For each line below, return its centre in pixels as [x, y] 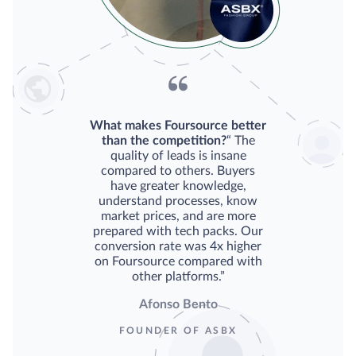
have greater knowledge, [178, 186]
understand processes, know [178, 201]
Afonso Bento [178, 304]
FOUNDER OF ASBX [178, 330]
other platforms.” [178, 276]
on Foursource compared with [178, 261]
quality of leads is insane [178, 155]
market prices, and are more [178, 216]
